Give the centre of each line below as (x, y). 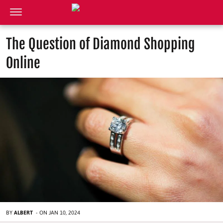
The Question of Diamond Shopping (101, 44)
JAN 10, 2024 (64, 213)
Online (23, 63)
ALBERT (23, 213)
